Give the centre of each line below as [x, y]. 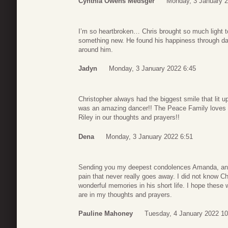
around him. [96, 49]
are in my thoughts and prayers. [125, 194]
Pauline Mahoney [106, 214]
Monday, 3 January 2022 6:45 [152, 69]
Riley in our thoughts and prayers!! [129, 118]
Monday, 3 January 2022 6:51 [149, 136]
